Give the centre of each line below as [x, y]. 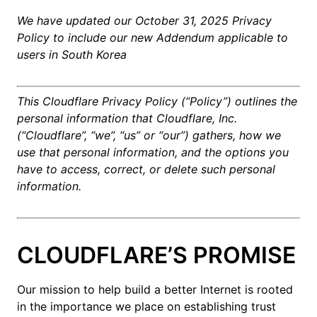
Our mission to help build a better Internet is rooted [155, 289]
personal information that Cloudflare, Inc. [127, 118]
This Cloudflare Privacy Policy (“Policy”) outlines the [157, 101]
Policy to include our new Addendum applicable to [152, 38]
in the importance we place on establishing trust [146, 306]
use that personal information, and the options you [153, 152]
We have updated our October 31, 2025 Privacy [144, 21]
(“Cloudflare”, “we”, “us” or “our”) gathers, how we [149, 135]
